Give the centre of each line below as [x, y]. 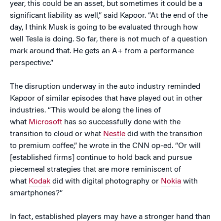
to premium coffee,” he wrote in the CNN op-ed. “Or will [105, 146]
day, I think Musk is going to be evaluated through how [104, 28]
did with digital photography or [106, 182]
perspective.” [32, 63]
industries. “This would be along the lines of [85, 111]
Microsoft [45, 123]
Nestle [114, 134]
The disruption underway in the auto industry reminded [105, 87]
